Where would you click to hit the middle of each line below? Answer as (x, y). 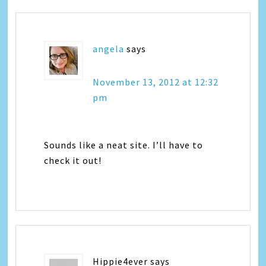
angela (109, 49)
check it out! (73, 160)
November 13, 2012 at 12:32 (156, 82)
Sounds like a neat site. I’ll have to (124, 145)
